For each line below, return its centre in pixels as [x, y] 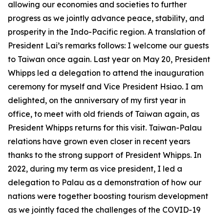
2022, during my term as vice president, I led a [95, 169]
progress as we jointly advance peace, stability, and [106, 18]
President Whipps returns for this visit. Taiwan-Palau [105, 128]
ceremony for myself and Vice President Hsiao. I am [105, 87]
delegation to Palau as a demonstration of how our [105, 182]
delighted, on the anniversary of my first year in [97, 100]
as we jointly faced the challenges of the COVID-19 [104, 210]
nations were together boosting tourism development [108, 196]
